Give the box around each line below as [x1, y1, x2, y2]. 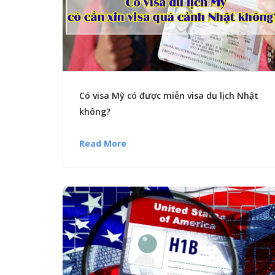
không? [79, 106, 110, 118]
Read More [79, 137, 126, 150]
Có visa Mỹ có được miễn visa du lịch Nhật [79, 90, 258, 102]
